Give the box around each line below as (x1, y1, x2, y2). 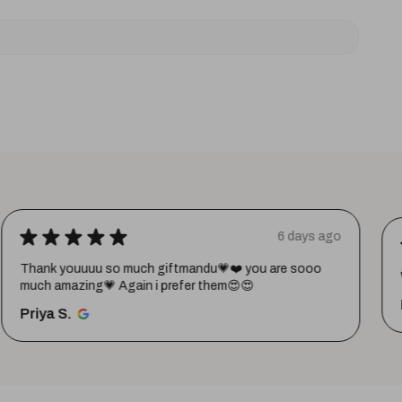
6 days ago (276, 230, 340, 244)
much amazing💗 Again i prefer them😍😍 (19, 278, 253, 293)
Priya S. (19, 305, 70, 321)
